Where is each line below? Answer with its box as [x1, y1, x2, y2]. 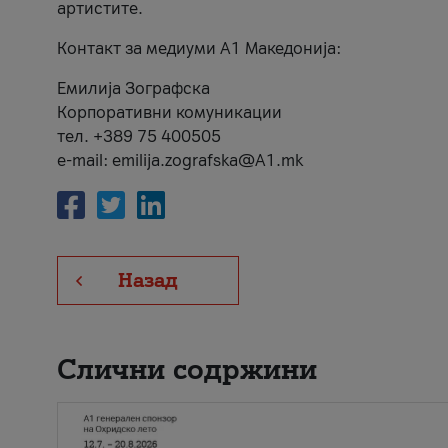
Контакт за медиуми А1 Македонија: [57, 39, 341, 58]
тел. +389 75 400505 [57, 127, 221, 146]
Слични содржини [57, 351, 317, 386]
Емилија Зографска [57, 79, 210, 98]
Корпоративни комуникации [57, 103, 282, 122]
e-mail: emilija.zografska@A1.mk [57, 151, 303, 170]
